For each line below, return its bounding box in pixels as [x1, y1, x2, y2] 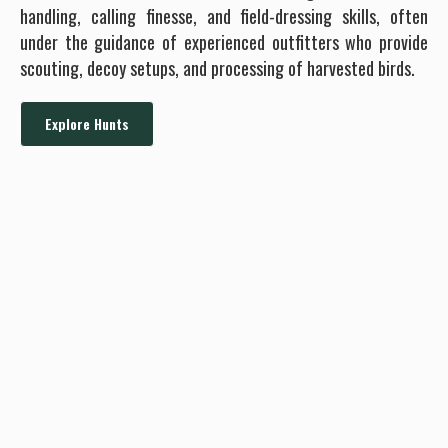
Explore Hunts [45, 113, 129, 134]
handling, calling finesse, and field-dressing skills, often [20, 3, 428, 29]
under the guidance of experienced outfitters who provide [20, 29, 428, 55]
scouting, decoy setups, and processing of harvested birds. [20, 55, 415, 81]
